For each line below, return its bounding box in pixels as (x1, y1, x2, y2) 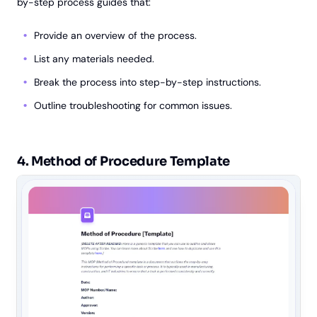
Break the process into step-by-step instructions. (34, 76, 261, 89)
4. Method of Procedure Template (17, 154, 231, 170)
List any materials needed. (34, 52, 154, 66)
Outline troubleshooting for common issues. (34, 99, 232, 113)
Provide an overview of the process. (34, 29, 197, 42)
